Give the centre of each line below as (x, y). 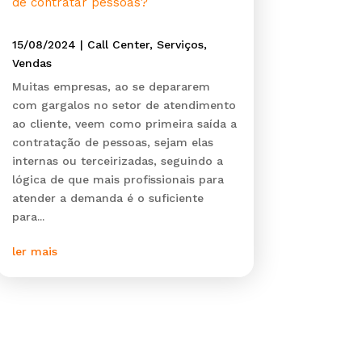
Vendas (32, 63)
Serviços (180, 45)
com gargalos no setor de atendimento (124, 105)
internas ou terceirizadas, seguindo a (117, 161)
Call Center (118, 45)
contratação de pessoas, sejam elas (112, 143)
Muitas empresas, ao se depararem (111, 87)
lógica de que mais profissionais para (118, 180)
